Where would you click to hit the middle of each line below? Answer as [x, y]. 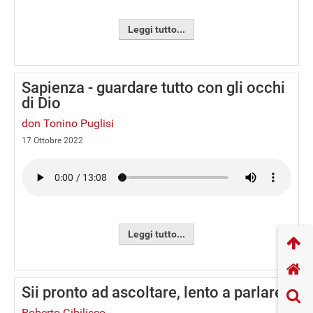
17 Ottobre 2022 [52, 140]
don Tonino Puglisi [68, 123]
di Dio [41, 103]
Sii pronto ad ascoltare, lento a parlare [152, 292]
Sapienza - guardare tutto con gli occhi [153, 88]
